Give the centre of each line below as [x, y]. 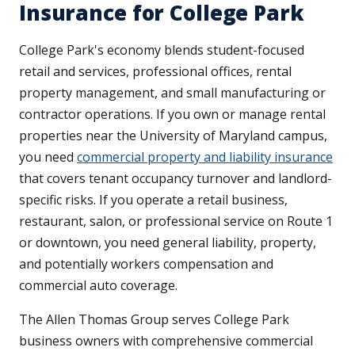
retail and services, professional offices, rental [155, 72]
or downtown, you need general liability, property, [168, 243]
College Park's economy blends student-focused [162, 50]
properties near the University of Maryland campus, [173, 136]
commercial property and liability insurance [205, 157]
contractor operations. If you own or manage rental [172, 115]
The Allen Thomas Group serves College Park [154, 320]
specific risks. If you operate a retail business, [153, 200]
